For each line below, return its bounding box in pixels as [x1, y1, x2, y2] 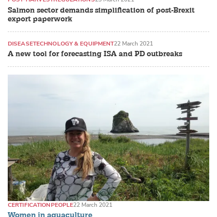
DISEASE [8, 39, 33, 47]
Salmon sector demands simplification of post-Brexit [8, 5, 195, 15]
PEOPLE [50, 201, 74, 209]
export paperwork [8, 14, 72, 24]
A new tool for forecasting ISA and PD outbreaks [8, 49, 182, 59]
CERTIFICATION [8, 201, 51, 209]
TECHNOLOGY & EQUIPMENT [32, 39, 114, 47]
